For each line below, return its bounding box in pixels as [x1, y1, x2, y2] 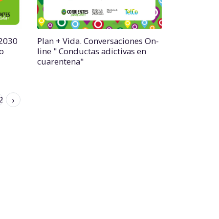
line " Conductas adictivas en [37, 45, 146, 57]
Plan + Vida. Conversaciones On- [37, 35, 159, 46]
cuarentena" [37, 56, 84, 67]
